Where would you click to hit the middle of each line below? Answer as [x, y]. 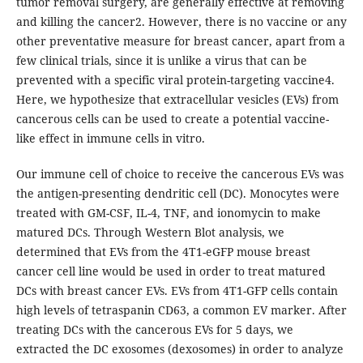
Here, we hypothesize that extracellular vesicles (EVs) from [177, 100]
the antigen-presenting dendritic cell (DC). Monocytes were [177, 194]
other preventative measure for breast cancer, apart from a [180, 41]
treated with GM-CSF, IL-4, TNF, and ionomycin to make [168, 213]
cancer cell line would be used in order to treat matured [171, 271]
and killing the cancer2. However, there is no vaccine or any [181, 22]
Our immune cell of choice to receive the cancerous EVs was [179, 174]
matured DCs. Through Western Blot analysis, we [150, 233]
